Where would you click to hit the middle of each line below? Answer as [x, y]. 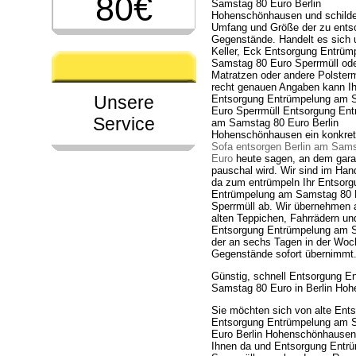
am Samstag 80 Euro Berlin [275, 123]
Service [124, 124]
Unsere [124, 103]
